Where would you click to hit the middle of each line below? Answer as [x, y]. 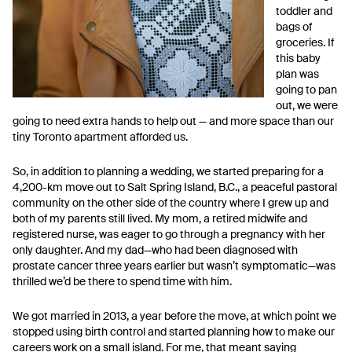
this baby [298, 58]
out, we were [307, 105]
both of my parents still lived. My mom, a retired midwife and [160, 218]
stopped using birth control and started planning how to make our [174, 332]
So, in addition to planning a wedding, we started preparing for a [168, 171]
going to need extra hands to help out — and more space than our [173, 121]
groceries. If [305, 42]
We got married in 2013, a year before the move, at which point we [174, 316]
